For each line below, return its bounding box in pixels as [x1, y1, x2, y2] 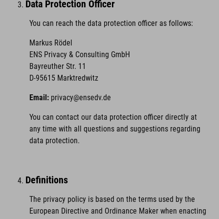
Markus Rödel [29, 38, 72, 47]
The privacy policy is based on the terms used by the [29, 195, 195, 204]
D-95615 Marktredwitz [29, 73, 98, 83]
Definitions [25, 174, 68, 186]
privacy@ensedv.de [51, 93, 111, 102]
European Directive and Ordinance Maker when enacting [29, 206, 206, 216]
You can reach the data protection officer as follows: [29, 19, 193, 28]
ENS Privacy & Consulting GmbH [29, 50, 130, 59]
